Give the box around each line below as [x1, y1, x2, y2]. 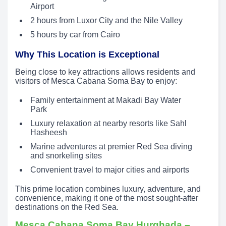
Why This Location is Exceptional [15, 49, 159, 60]
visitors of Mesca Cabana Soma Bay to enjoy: [15, 77, 177, 86]
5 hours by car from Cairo [30, 30, 120, 39]
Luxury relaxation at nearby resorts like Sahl [30, 119, 187, 128]
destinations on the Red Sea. [15, 203, 119, 212]
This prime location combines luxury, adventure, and [15, 185, 201, 194]
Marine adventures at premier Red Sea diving [30, 142, 192, 151]
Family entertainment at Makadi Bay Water [30, 96, 181, 105]
